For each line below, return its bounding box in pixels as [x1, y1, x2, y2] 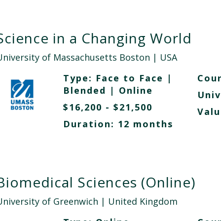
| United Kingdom [98, 195, 178, 207]
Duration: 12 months [63, 118, 173, 130]
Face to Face [95, 72, 167, 84]
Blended [63, 84, 110, 96]
